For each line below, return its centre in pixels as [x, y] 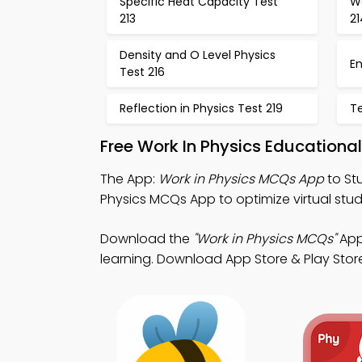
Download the [147, 239]
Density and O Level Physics [198, 55]
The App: [129, 179]
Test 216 [142, 72]
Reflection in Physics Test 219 [201, 108]
